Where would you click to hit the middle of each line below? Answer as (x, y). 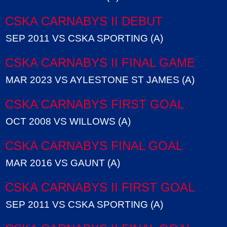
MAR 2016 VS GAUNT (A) (63, 163)
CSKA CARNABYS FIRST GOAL (94, 104)
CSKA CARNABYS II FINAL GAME (100, 63)
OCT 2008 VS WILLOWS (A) (68, 122)
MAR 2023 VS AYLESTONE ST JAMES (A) (100, 80)
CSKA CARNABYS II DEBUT (84, 21)
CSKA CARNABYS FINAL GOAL (94, 146)
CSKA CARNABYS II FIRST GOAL (100, 187)
